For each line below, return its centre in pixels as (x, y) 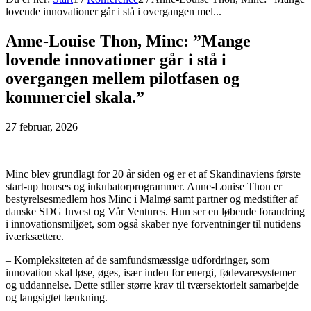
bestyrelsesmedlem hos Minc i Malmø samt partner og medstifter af (152, 199)
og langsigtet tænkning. (57, 297)
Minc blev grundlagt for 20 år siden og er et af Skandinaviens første (153, 174)
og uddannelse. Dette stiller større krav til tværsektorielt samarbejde (152, 285)
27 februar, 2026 (42, 126)
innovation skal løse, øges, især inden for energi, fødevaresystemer (151, 272)
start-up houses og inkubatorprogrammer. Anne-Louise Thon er (144, 186)
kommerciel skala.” (75, 97)
